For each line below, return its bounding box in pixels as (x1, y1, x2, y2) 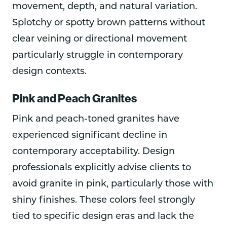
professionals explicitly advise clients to (12, 163, 191, 173)
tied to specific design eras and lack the (12, 212, 194, 222)
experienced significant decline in (12, 131, 167, 141)
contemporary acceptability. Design (12, 147, 175, 157)
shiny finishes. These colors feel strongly (12, 196, 195, 206)
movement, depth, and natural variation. (12, 2, 197, 12)
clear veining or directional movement (12, 34, 187, 44)
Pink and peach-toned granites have (12, 115, 179, 125)
